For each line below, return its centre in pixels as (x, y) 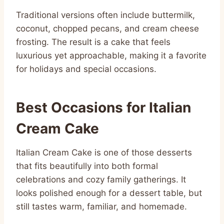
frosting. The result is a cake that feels (93, 42)
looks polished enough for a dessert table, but (109, 193)
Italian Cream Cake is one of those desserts (104, 152)
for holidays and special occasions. (86, 69)
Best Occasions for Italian (103, 107)
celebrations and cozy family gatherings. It (101, 179)
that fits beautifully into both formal (87, 166)
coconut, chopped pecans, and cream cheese (107, 28)
